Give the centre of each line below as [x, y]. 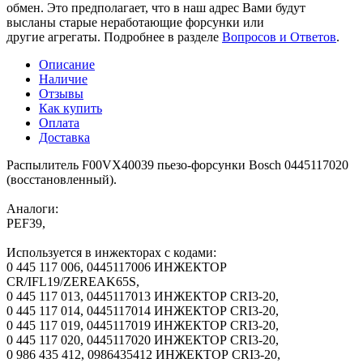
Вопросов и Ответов [279, 36]
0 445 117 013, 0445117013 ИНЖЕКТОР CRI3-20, [143, 296]
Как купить [70, 108]
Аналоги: [32, 208]
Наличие [63, 79]
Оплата [59, 122]
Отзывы [61, 93]
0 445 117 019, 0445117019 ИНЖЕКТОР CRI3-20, [143, 325]
